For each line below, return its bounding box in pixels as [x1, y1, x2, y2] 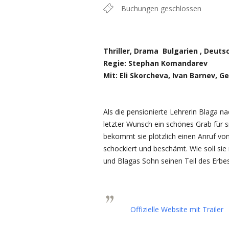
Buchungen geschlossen [121, 4, 201, 14]
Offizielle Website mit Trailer [130, 204, 223, 215]
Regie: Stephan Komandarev [103, 58, 208, 68]
